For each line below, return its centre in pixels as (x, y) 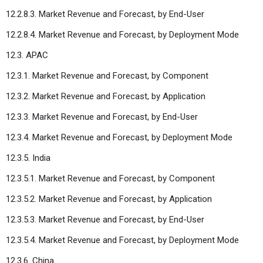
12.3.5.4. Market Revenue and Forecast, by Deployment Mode (122, 240)
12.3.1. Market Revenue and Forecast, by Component (107, 75)
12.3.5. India (28, 158)
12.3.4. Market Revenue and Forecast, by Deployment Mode (119, 137)
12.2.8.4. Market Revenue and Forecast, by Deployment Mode (122, 34)
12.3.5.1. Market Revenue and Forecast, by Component (110, 178)
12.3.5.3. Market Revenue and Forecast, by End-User (105, 219)
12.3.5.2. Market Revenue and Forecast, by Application (109, 199)
